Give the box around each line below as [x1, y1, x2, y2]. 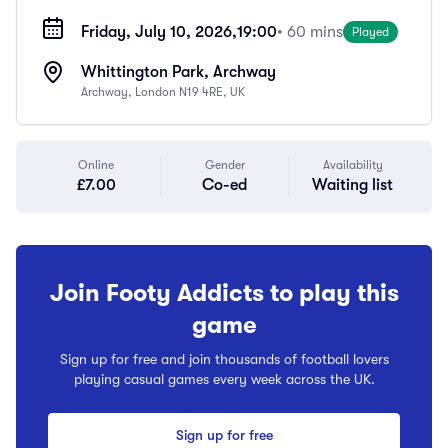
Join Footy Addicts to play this [49, 276, 399, 310]
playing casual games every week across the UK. [73, 371, 375, 387]
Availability [322, 158, 383, 172]
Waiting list [312, 176, 393, 194]
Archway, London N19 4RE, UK [81, 85, 245, 99]
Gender [204, 158, 245, 172]
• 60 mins [277, 23, 343, 41]
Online [78, 158, 114, 172]
